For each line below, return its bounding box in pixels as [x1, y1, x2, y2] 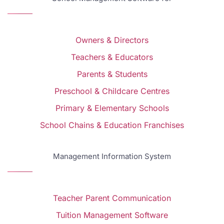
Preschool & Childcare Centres [54, 85, 169, 96]
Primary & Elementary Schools [55, 102, 169, 113]
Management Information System [53, 151, 171, 161]
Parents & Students [76, 68, 147, 79]
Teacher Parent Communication [53, 192, 171, 203]
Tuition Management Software [56, 209, 168, 220]
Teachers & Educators [71, 51, 153, 62]
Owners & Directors [75, 34, 148, 45]
